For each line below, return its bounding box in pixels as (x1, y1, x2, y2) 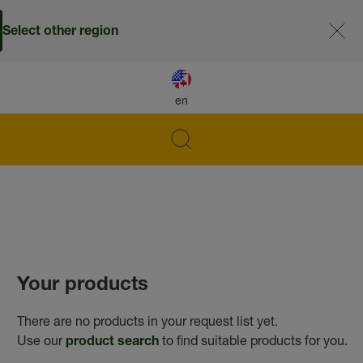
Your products (17, 275, 149, 296)
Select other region (2, 26, 118, 39)
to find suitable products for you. (159, 331, 348, 348)
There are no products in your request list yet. (17, 312, 279, 328)
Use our (17, 331, 66, 348)
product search (66, 335, 160, 349)
